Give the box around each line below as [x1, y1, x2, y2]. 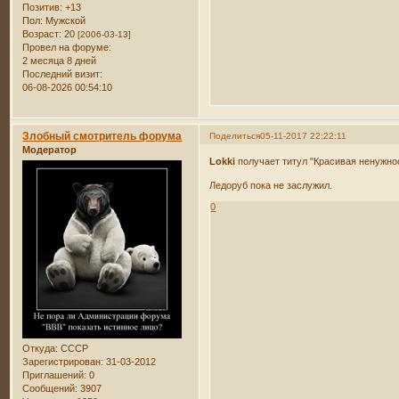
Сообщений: [22, 383, 78, 395]
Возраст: [22, 28, 62, 39]
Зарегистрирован [22, 356, 102, 368]
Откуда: [22, 343, 59, 354]
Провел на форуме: [22, 41, 112, 53]
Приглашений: [22, 370, 87, 381]
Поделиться [209, 130, 261, 141]
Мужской [43, 14, 86, 26]
